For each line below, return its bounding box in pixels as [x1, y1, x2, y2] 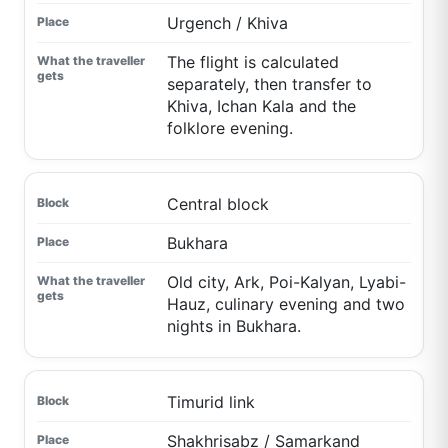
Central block [166, 194, 269, 215]
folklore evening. [166, 118, 293, 139]
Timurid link [166, 392, 255, 413]
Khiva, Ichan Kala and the [166, 96, 356, 117]
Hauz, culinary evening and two [166, 294, 405, 315]
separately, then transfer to [166, 74, 372, 95]
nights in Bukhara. [166, 316, 301, 337]
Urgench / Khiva [166, 13, 288, 34]
